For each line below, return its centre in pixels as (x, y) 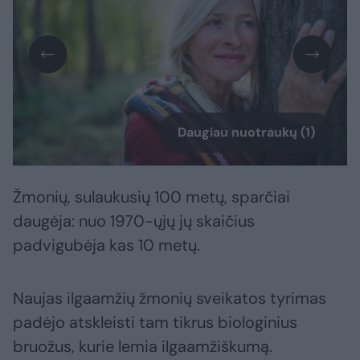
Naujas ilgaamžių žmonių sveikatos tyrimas (170, 299)
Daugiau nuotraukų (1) (246, 133)
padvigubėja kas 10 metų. (106, 245)
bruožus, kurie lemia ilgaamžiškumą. (143, 347)
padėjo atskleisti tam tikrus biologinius (155, 323)
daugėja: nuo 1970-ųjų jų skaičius (134, 221)
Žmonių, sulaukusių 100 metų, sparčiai (151, 197)
